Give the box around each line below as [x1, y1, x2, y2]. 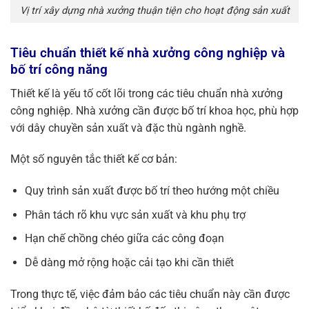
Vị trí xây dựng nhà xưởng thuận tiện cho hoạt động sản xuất [19, 5, 290, 17]
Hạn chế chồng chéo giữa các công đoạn [24, 232, 224, 246]
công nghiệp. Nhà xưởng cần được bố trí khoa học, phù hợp [10, 103, 299, 117]
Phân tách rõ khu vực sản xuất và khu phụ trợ [24, 208, 246, 221]
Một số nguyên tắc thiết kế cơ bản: [10, 152, 177, 166]
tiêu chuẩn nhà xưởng [177, 86, 283, 100]
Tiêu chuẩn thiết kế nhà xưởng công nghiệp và [10, 45, 285, 61]
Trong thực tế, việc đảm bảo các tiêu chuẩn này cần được [10, 287, 290, 301]
